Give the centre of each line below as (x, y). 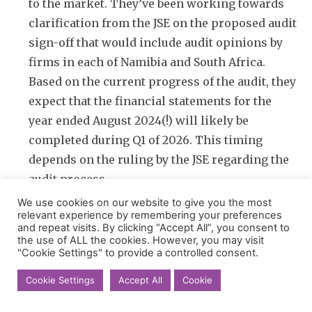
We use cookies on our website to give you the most (145, 203)
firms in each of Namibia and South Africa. (147, 62)
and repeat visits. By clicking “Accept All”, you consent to (154, 228)
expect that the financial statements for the (150, 101)
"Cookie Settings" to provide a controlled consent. (138, 253)
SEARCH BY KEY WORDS (82, 273)
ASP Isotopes (52, 289)
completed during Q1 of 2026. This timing (146, 140)
